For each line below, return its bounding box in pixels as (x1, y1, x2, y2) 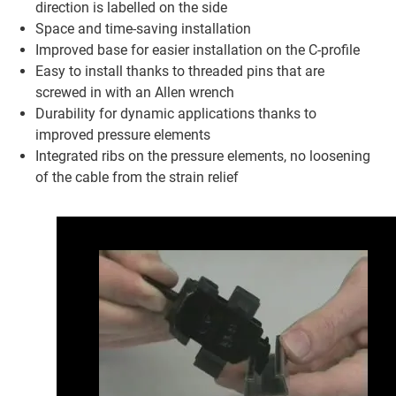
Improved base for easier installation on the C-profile (35, 42, 360, 59)
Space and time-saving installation (35, 20, 251, 38)
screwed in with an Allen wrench (35, 84, 234, 102)
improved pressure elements (35, 126, 210, 144)
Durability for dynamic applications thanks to (35, 105, 316, 123)
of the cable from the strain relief (35, 169, 239, 187)
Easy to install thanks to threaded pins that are (35, 63, 324, 80)
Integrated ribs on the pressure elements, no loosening (35, 148, 370, 165)
